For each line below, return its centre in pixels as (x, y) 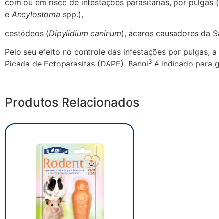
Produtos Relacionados (72, 102)
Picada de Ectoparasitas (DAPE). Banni (77, 64)
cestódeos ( (27, 33)
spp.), (73, 14)
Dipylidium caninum (85, 33)
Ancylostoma (37, 14)
